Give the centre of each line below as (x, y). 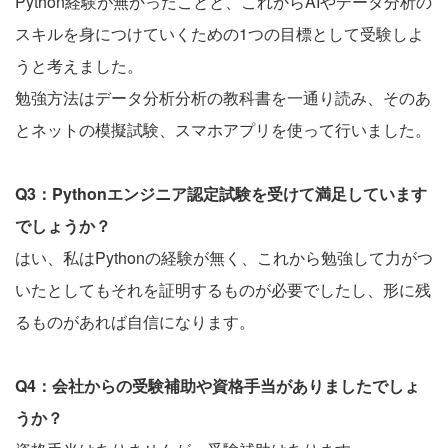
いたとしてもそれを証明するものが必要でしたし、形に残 (223, 289)
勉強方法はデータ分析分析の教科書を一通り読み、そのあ (223, 97)
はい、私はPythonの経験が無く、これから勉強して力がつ (224, 257)
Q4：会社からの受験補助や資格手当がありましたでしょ (217, 385)
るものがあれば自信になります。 (135, 321)
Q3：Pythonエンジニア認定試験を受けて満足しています (221, 193)
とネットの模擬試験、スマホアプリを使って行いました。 (223, 129)
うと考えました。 (79, 65)
